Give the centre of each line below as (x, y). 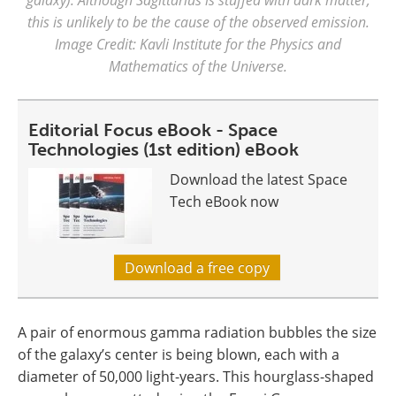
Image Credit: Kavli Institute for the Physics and (198, 44)
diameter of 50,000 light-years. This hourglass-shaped (196, 377)
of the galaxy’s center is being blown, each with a (179, 354)
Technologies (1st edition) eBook (164, 150)
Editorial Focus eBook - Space (153, 130)
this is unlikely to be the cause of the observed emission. (198, 22)
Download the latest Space (259, 179)
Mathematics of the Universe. (198, 66)
